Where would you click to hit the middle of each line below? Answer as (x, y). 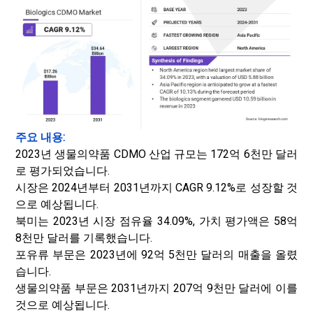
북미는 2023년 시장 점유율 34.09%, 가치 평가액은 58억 (156, 221)
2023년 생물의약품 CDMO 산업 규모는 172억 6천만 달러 (156, 154)
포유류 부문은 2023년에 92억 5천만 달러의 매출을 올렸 (156, 255)
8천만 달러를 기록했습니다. (84, 238)
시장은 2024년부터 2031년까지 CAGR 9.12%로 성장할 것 (156, 188)
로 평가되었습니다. (63, 171)
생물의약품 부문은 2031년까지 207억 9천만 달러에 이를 (156, 288)
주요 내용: (40, 137)
